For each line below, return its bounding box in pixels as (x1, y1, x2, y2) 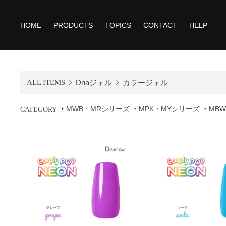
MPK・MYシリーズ (139, 105, 200, 113)
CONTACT (143, 21, 177, 29)
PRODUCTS (53, 21, 93, 29)
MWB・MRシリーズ (66, 105, 130, 113)
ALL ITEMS (26, 78, 65, 86)
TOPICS (105, 21, 131, 29)
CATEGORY (20, 106, 57, 114)
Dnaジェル (75, 78, 112, 87)
